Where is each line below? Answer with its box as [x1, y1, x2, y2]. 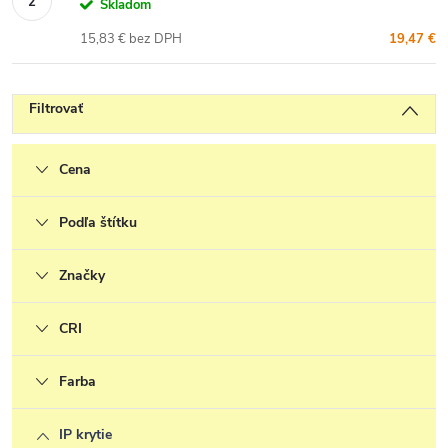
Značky [59, 266, 105, 285]
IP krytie [59, 425, 112, 444]
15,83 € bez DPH [80, 30, 182, 48]
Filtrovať [29, 99, 83, 118]
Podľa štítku [59, 213, 137, 232]
